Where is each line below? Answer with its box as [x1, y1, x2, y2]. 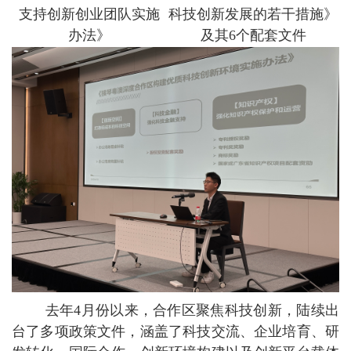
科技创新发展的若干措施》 [168, 5, 338, 22]
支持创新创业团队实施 [19, 5, 160, 22]
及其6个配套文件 [200, 27, 306, 43]
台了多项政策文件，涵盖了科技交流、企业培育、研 [12, 324, 339, 339]
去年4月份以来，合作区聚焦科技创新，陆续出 [12, 302, 339, 318]
